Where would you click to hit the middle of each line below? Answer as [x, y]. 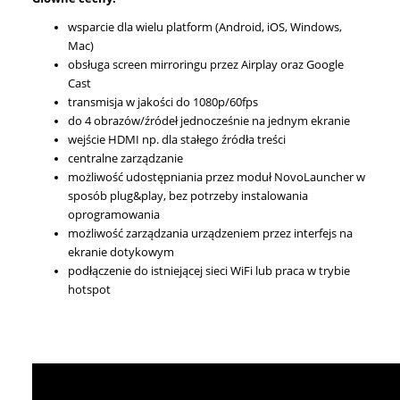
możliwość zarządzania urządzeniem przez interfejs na [210, 233]
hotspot [89, 290]
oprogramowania [114, 215]
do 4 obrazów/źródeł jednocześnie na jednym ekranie [209, 121]
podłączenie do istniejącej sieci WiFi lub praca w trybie [209, 271]
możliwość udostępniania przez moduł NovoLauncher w [217, 177]
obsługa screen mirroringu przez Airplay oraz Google [206, 65]
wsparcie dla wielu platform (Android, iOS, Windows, [205, 27]
